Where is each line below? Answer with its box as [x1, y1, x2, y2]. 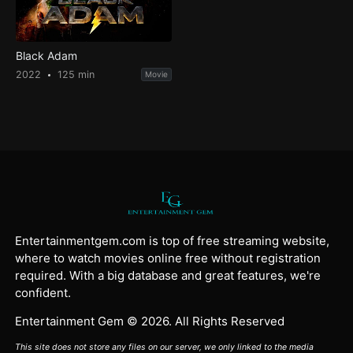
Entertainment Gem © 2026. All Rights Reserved [15, 313, 285, 329]
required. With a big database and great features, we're [15, 267, 321, 283]
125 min [54, 69, 95, 81]
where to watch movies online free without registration [15, 250, 321, 266]
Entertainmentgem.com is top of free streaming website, [15, 232, 330, 248]
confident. [15, 284, 72, 300]
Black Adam [15, 49, 77, 63]
